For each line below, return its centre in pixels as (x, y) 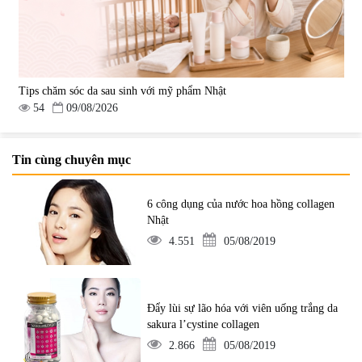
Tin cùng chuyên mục (72, 160)
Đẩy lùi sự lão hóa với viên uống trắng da (243, 308)
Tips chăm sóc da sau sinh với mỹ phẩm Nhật (122, 90)
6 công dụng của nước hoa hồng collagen (241, 204)
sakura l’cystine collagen (204, 324)
